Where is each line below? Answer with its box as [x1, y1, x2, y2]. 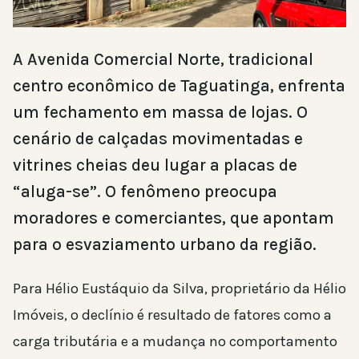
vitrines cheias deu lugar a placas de [13, 155, 297, 175]
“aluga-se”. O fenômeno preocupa [13, 181, 277, 201]
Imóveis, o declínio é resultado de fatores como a [13, 305, 332, 324]
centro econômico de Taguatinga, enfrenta [13, 75, 345, 95]
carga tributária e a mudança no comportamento [13, 332, 337, 350]
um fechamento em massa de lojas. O [13, 102, 308, 122]
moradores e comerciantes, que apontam [13, 208, 334, 228]
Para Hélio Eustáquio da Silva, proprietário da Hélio [13, 279, 346, 297]
